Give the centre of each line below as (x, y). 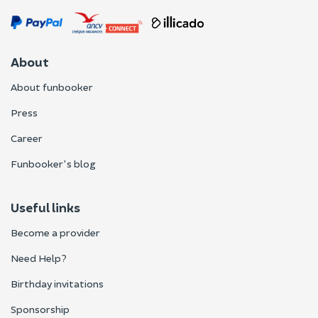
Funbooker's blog (53, 163)
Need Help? (39, 258)
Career (27, 138)
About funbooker (52, 87)
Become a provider (55, 232)
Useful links (45, 207)
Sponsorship (40, 309)
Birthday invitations (57, 283)
